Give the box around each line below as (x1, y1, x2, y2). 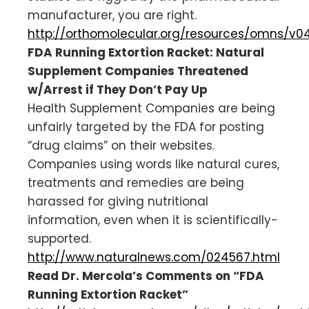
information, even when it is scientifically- (28, 211, 278, 228)
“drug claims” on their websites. (28, 137, 215, 154)
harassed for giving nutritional (28, 192, 208, 210)
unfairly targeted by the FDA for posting (28, 118, 264, 135)
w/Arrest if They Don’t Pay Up (28, 81, 208, 98)
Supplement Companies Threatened (28, 62, 248, 79)
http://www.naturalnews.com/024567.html (28, 248, 280, 266)
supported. (28, 230, 91, 247)
